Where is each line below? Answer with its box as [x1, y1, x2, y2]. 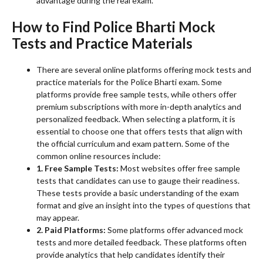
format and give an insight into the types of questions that [36, 200, 251, 211]
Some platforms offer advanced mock [106, 225, 243, 235]
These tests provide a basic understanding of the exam [36, 188, 239, 198]
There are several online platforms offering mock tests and [36, 65, 251, 75]
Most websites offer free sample [119, 163, 240, 174]
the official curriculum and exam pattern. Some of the [36, 139, 230, 149]
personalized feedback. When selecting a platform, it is [36, 114, 235, 124]
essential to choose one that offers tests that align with [36, 126, 242, 137]
